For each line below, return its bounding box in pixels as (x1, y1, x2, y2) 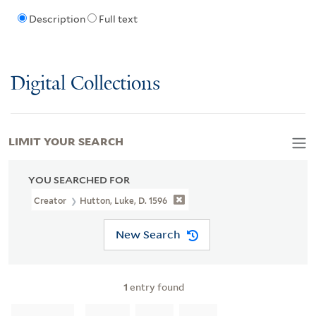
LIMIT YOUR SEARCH (8, 132, 123, 148)
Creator (34, 195, 69, 206)
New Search (115, 227, 181, 242)
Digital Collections (11, 73, 160, 95)
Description (28, 13, 85, 25)
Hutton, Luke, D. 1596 (80, 195, 168, 206)
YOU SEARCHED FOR (28, 174, 130, 186)
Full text (98, 13, 138, 25)
